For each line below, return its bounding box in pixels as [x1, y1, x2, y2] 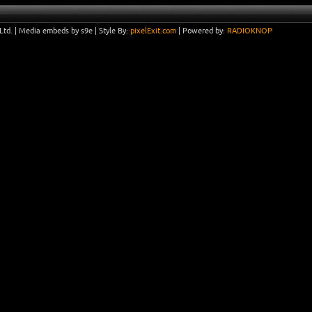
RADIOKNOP [227, 26, 272, 35]
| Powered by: [176, 26, 227, 35]
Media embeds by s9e [19, 26, 93, 35]
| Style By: [93, 26, 130, 35]
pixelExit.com [130, 26, 176, 35]
